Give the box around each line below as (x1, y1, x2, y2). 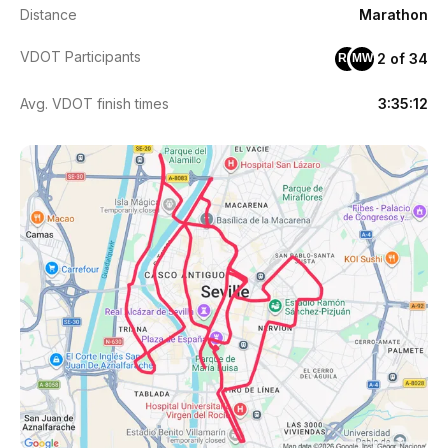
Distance (20, 5, 77, 23)
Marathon (359, 5, 428, 23)
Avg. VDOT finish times (20, 94, 169, 112)
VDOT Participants (20, 47, 141, 65)
